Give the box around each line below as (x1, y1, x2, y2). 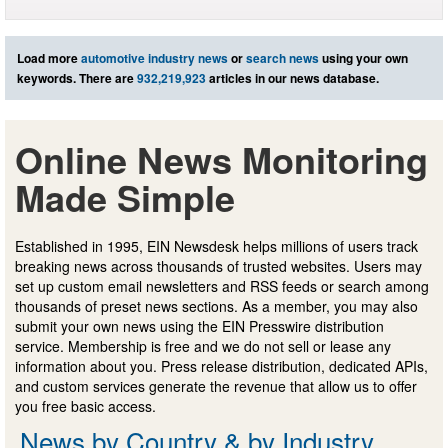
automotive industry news (81, 48, 228, 67)
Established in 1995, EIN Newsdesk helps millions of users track (15, 235, 418, 256)
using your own (319, 48, 408, 67)
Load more (17, 48, 81, 67)
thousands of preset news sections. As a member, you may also (15, 295, 418, 316)
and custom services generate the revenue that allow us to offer (15, 375, 417, 396)
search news (246, 48, 319, 67)
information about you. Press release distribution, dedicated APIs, (15, 355, 428, 376)
